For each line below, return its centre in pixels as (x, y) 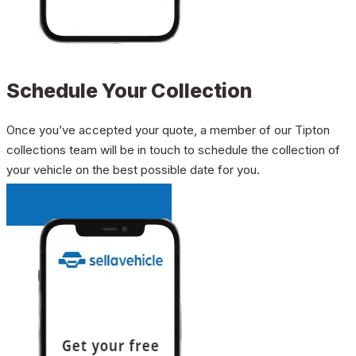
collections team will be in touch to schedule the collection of (173, 149)
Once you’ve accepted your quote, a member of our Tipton (168, 130)
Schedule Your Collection (129, 90)
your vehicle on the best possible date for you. (133, 169)
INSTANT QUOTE (89, 204)
